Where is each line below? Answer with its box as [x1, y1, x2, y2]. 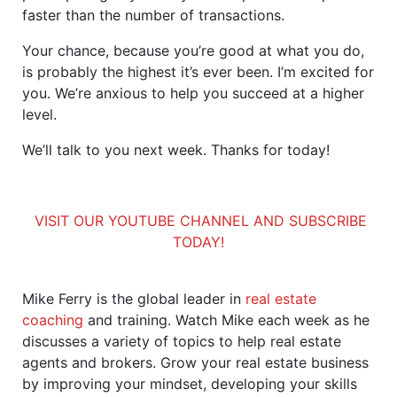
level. [22, 105, 57, 123]
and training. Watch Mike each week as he [83, 310, 370, 329]
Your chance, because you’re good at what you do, [22, 41, 364, 59]
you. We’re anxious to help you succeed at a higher [22, 83, 364, 102]
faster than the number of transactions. [22, 5, 284, 24]
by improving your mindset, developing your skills [22, 374, 357, 393]
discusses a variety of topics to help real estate [22, 331, 341, 350]
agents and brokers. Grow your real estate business [22, 353, 369, 371]
